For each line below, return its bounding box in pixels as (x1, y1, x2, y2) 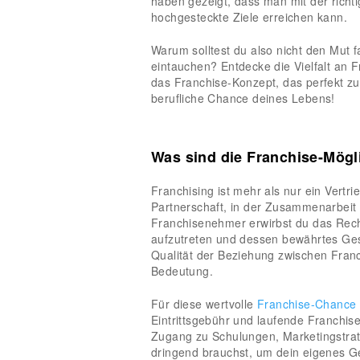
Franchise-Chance (257, 295, 357, 312)
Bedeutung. (151, 262, 214, 279)
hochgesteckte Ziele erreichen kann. (151, 8, 347, 25)
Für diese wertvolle (151, 295, 258, 312)
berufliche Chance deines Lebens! (151, 89, 335, 106)
